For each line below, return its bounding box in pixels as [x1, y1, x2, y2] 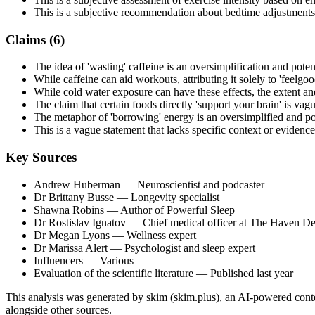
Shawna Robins [34, 203, 104, 216]
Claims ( [6, 32, 53, 47]
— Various [83, 254, 134, 266]
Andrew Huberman [34, 178, 120, 191]
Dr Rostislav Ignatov [34, 216, 126, 229]
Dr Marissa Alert [34, 241, 108, 254]
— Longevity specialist [114, 191, 219, 203]
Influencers [34, 254, 83, 266]
